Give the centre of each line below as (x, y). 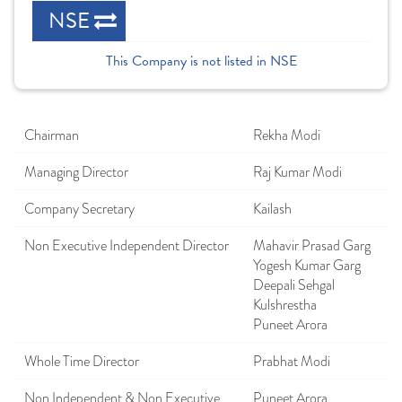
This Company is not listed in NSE (201, 61)
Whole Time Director (82, 362)
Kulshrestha (285, 305)
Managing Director (76, 172)
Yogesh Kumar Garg (307, 266)
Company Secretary (79, 209)
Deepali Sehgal (294, 285)
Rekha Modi (287, 135)
